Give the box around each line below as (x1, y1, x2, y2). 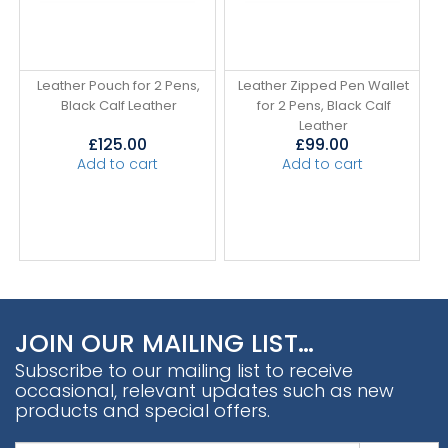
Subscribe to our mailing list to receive (15, 357, 353, 383)
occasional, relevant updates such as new (15, 377, 394, 403)
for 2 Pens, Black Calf (256, 95, 391, 115)
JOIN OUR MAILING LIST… (15, 325, 314, 361)
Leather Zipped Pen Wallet (238, 75, 410, 95)
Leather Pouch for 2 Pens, (37, 75, 201, 95)
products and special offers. (15, 397, 270, 423)
